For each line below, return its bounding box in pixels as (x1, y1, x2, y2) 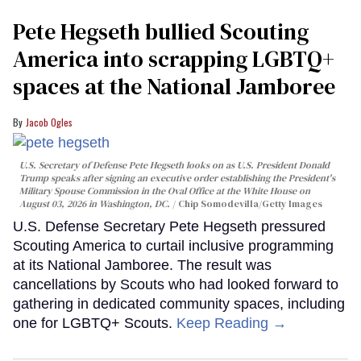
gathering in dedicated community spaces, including (13, 296, 345, 313)
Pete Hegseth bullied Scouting (13, 15, 309, 47)
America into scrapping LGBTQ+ (13, 43, 334, 74)
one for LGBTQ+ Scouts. (13, 315, 176, 332)
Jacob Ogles (26, 114, 73, 129)
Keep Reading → (176, 315, 287, 332)
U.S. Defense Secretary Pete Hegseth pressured (13, 218, 326, 235)
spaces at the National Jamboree (13, 70, 335, 102)
